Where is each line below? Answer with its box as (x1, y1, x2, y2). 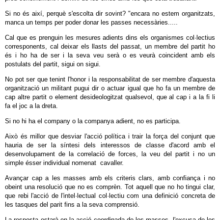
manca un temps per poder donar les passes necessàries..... (5, 19, 178, 26)
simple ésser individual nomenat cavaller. (5, 159, 124, 166)
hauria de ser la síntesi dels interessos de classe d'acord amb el (5, 141, 215, 149)
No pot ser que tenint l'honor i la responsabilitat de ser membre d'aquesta (5, 76, 215, 83)
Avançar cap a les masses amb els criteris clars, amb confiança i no (5, 174, 215, 182)
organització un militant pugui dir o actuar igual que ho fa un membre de (5, 84, 215, 92)
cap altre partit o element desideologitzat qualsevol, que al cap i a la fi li (5, 93, 215, 101)
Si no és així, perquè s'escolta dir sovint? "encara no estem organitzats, (5, 10, 215, 17)
